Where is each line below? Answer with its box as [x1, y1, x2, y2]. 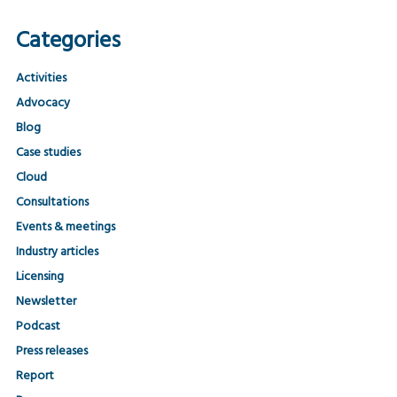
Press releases [15, 341, 88, 362]
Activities [15, 68, 66, 89]
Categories [15, 23, 121, 59]
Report [15, 366, 54, 386]
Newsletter [15, 292, 76, 312]
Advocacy [15, 93, 70, 113]
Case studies [15, 143, 81, 163]
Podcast [15, 316, 60, 337]
